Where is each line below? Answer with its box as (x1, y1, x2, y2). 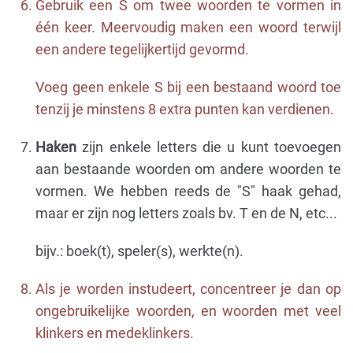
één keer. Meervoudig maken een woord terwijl (35, 19, 341, 35)
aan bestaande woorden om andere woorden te (35, 161, 341, 177)
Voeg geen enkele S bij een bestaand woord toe (35, 79, 341, 95)
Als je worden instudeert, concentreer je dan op (35, 281, 341, 297)
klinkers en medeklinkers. (35, 325, 194, 341)
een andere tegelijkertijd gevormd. (35, 41, 249, 58)
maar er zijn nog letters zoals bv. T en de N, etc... (35, 205, 337, 221)
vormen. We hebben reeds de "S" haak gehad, (35, 183, 341, 199)
